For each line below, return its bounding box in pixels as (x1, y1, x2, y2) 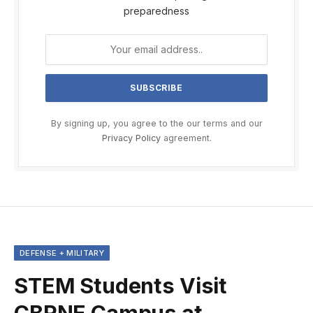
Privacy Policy (101, 132, 161, 143)
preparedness (124, 4, 189, 17)
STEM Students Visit (14, 272, 228, 298)
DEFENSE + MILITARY (20, 247, 104, 258)
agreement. (160, 132, 212, 143)
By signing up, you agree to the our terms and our (50, 117, 263, 129)
